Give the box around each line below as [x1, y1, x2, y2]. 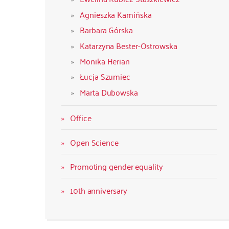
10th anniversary [70, 183, 127, 198]
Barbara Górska [80, 22, 133, 37]
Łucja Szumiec [80, 69, 130, 84]
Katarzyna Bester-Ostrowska [80, 38, 177, 53]
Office [70, 110, 91, 125]
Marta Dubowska [80, 84, 138, 99]
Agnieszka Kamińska [80, 7, 152, 21]
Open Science [70, 134, 119, 149]
